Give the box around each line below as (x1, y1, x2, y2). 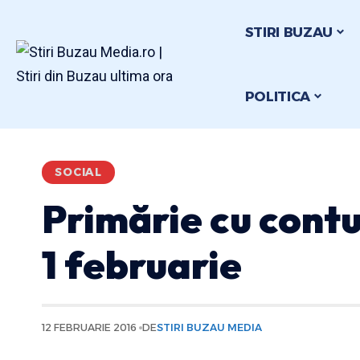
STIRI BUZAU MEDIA (157, 321, 263, 333)
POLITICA (244, 88, 311, 104)
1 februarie (42, 240, 242, 288)
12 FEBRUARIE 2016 (42, 321, 137, 333)
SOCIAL (55, 166, 103, 178)
